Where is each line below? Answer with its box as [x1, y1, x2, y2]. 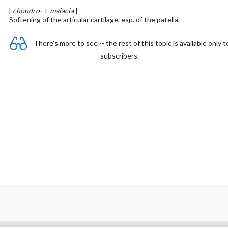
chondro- [12, 6, 42, 15]
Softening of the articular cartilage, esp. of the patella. [9, 15, 180, 24]
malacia [49, 6, 74, 15]
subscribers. [100, 51, 139, 60]
